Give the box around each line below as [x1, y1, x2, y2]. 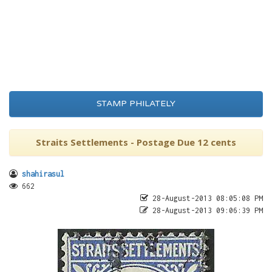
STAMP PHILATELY [97, 98, 175, 109]
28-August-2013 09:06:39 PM [148, 206, 263, 215]
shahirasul [22, 169, 64, 178]
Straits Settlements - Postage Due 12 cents [36, 136, 236, 148]
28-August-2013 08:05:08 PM [148, 194, 263, 203]
